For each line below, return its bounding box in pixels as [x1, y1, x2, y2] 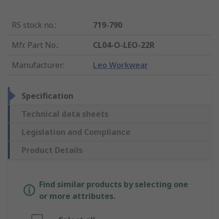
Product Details [22, 145, 83, 156]
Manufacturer [12, 60, 63, 71]
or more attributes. [39, 191, 115, 202]
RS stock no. [12, 20, 55, 31]
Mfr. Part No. [12, 40, 57, 51]
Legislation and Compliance [22, 127, 131, 138]
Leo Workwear [93, 60, 149, 71]
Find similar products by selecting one [39, 179, 188, 190]
